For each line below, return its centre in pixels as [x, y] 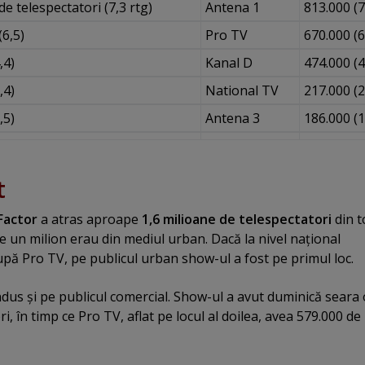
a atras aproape [90, 220]
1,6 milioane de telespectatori [237, 220]
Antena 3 [232, 118]
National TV [242, 90]
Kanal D [229, 62]
